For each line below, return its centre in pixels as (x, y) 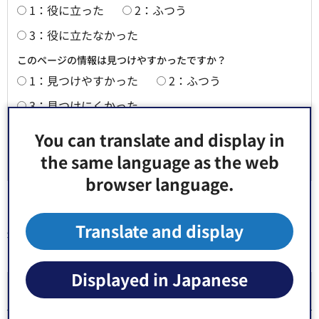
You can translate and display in (159, 140)
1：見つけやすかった (84, 80)
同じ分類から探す (64, 253)
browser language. (159, 184)
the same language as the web (159, 162)
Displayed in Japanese (159, 279)
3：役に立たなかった (84, 35)
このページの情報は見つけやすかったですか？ (122, 59)
